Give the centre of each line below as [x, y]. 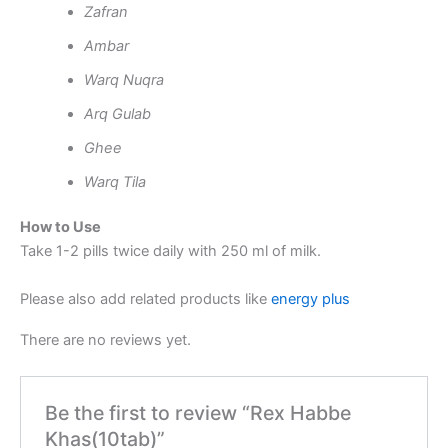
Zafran [105, 11]
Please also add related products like [143, 298]
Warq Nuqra [123, 79]
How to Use [60, 227]
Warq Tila [114, 181]
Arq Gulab [117, 113]
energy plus [308, 298]
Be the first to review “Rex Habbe [198, 413]
